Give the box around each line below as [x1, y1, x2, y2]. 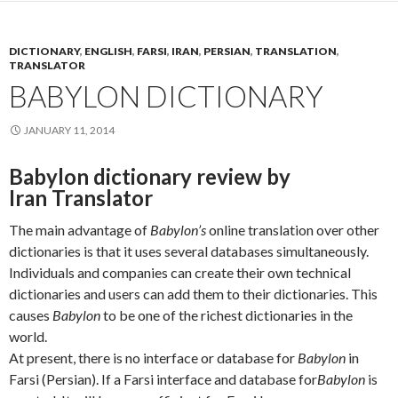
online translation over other [206, 221, 379, 238]
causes [9, 306, 52, 323]
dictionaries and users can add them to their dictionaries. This [9, 285, 378, 302]
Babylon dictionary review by [9, 163, 291, 189]
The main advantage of [9, 221, 150, 238]
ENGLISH [84, 44, 132, 58]
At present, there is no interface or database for [9, 349, 298, 366]
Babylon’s [150, 221, 206, 238]
